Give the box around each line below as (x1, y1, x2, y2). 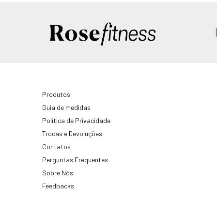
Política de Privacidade (42, 116, 110, 125)
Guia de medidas (42, 103, 91, 112)
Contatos (42, 142, 71, 151)
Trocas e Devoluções (42, 129, 102, 138)
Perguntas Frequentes (42, 155, 108, 164)
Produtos (42, 90, 70, 99)
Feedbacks (42, 182, 74, 190)
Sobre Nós (42, 169, 73, 177)
